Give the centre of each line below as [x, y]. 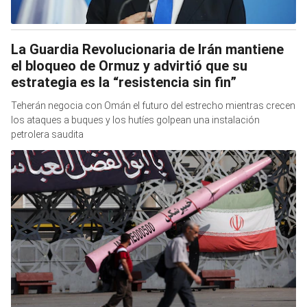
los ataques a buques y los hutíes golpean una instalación [135, 120]
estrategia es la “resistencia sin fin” [124, 83]
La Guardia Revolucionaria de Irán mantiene [147, 50]
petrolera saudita [47, 135]
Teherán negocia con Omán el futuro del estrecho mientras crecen [153, 106]
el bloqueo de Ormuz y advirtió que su [129, 66]
